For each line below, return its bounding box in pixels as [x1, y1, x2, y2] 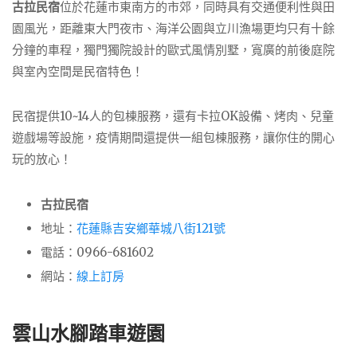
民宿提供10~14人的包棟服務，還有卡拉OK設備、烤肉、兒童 [12, 108, 334, 124]
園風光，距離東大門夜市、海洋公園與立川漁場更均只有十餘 [12, 20, 335, 36]
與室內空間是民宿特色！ [12, 63, 143, 79]
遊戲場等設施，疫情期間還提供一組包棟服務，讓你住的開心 [12, 130, 335, 146]
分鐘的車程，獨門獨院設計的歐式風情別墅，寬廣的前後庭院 [12, 41, 335, 57]
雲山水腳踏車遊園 [12, 320, 165, 346]
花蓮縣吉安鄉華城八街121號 [76, 221, 226, 237]
